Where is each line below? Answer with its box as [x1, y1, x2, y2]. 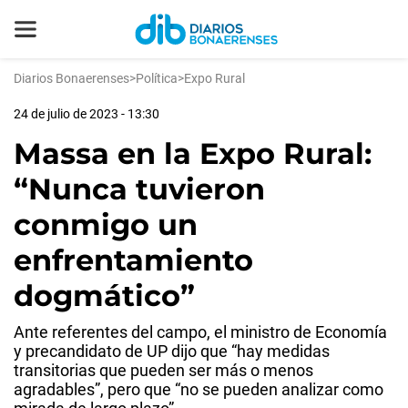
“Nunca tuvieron [14, 171, 265, 207]
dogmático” [14, 278, 195, 313]
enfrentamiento [14, 242, 253, 278]
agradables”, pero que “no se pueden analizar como [14, 380, 383, 399]
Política [136, 71, 178, 86]
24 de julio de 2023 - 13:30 [14, 107, 159, 121]
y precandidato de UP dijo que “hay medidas [14, 342, 330, 361]
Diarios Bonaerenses [14, 71, 129, 86]
